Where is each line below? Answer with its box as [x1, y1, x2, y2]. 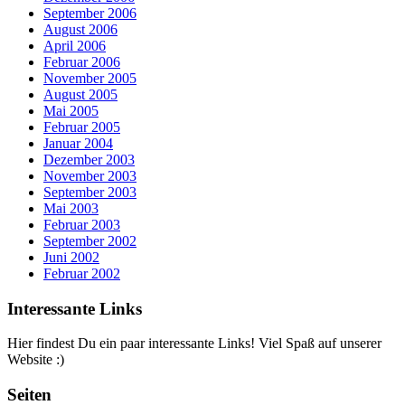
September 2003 [43, 184, 137, 200]
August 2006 [43, 21, 118, 37]
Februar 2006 [43, 53, 120, 70]
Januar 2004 [43, 135, 113, 151]
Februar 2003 [43, 216, 120, 232]
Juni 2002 [43, 249, 99, 265]
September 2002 [43, 232, 137, 249]
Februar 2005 [43, 118, 120, 135]
